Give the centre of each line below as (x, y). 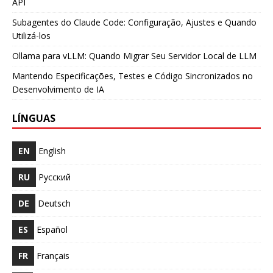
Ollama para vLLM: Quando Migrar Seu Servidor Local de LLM (134, 55)
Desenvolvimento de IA (58, 89)
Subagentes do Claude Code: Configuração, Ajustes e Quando (134, 22)
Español (52, 229)
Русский (55, 177)
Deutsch (54, 203)
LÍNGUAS (34, 118)
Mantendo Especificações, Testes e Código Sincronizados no (133, 76)
